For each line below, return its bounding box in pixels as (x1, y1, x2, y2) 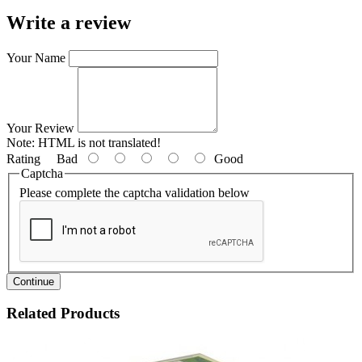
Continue (13, 275, 54, 288)
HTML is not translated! (35, 136, 161, 150)
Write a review (6, 12, 131, 34)
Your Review (6, 121, 74, 136)
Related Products (6, 305, 120, 322)
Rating (6, 152, 40, 166)
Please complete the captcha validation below (19, 185, 250, 200)
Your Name (6, 51, 65, 65)
